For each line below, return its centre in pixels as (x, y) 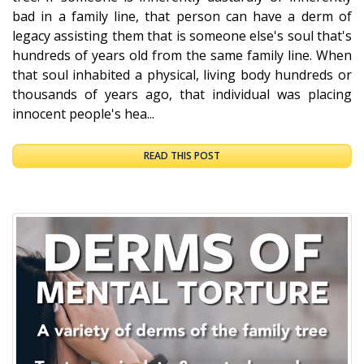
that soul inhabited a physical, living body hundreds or (182, 74)
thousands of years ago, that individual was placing (182, 94)
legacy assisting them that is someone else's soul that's (182, 35)
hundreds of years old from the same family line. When (182, 55)
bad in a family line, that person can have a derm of (182, 16)
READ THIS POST (182, 155)
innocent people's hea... (83, 113)
